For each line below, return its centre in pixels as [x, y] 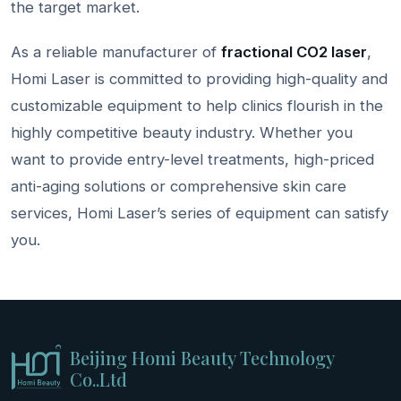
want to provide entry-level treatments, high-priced [192, 159]
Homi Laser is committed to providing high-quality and [199, 78]
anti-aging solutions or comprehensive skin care [179, 186]
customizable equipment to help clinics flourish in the [197, 105]
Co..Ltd [98, 379]
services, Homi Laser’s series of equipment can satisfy [200, 213]
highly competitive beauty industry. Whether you [182, 132]
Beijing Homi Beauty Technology [202, 357]
